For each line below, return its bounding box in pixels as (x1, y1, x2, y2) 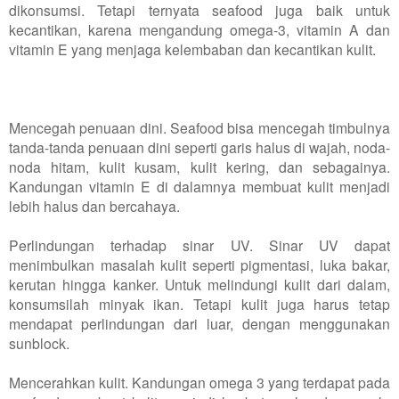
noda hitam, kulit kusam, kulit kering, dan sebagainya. (9, 156, 390, 176)
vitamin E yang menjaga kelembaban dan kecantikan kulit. (9, 38, 376, 59)
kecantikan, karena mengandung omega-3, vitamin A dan (9, 19, 390, 39)
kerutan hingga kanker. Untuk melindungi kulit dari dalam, (9, 273, 390, 294)
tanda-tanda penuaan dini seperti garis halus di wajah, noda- (9, 136, 390, 157)
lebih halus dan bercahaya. (9, 195, 180, 216)
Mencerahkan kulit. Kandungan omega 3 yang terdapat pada (9, 371, 390, 392)
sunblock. (9, 332, 69, 353)
